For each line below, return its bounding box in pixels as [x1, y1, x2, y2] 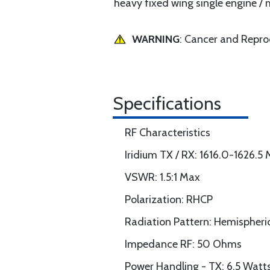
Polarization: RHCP [125, 193, 213, 206]
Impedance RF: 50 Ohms [125, 237, 242, 251]
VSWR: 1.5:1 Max [125, 171, 200, 184]
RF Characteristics [125, 126, 210, 139]
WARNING [132, 33, 180, 46]
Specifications [113, 92, 221, 115]
